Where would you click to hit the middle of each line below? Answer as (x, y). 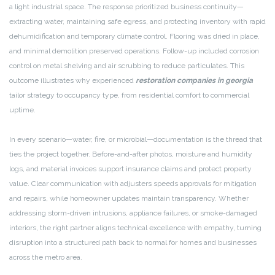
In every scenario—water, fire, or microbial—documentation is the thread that (136, 140)
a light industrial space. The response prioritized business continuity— (126, 7)
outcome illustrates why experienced (72, 81)
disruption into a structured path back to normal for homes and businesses (133, 243)
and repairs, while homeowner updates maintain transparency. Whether (129, 199)
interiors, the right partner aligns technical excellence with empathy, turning (135, 228)
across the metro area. (46, 258)
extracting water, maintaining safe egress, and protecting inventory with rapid (137, 22)
